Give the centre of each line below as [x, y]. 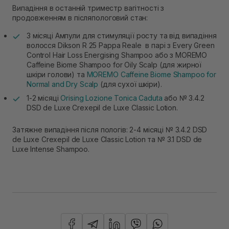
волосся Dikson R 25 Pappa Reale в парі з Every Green [121, 45]
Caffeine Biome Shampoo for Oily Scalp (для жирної [114, 64]
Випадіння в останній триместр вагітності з [88, 8]
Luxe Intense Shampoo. [51, 149]
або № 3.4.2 [183, 98]
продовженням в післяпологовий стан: [80, 17]
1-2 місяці [44, 98]
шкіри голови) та [57, 74]
